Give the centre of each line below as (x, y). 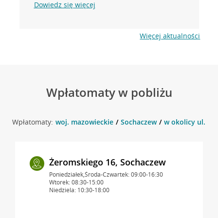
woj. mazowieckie (84, 122)
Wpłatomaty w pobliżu (109, 92)
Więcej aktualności (170, 36)
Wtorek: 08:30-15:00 (76, 182)
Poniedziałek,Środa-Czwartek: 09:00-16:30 (106, 174)
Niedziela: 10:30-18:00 (79, 190)
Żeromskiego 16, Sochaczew (107, 162)
